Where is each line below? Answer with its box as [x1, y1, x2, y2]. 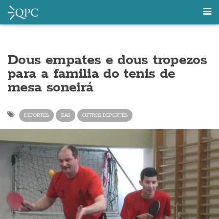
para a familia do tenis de [7, 65, 175, 83]
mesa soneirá [7, 79, 94, 96]
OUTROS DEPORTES [82, 112, 128, 118]
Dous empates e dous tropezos [7, 51, 207, 69]
